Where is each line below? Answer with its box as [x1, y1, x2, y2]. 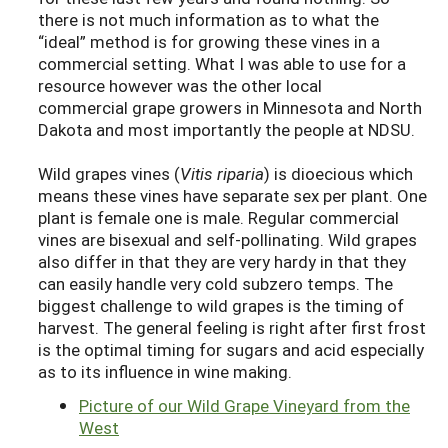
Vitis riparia [180, 161, 264, 185]
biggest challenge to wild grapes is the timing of [38, 293, 404, 317]
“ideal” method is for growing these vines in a [38, 29, 380, 53]
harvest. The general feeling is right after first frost [38, 315, 426, 339]
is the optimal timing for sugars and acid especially [38, 337, 424, 361]
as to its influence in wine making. [38, 359, 292, 383]
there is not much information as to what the [38, 7, 379, 31]
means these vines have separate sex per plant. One [38, 183, 427, 207]
